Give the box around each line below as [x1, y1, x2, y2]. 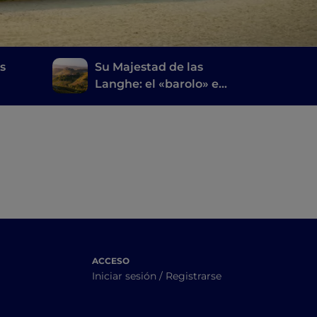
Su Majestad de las [94, 60, 203, 74]
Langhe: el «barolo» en [94, 77, 226, 91]
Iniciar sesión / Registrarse [92, 270, 221, 283]
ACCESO [92, 255, 129, 267]
